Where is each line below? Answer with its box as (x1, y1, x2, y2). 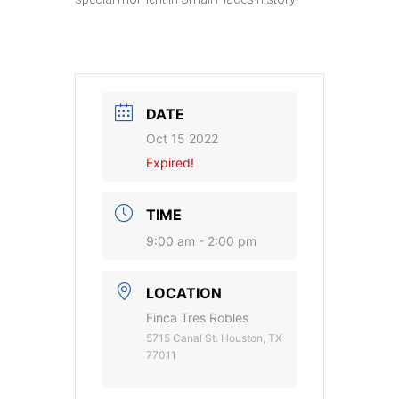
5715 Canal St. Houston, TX (146, 330, 282, 345)
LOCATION (146, 283, 222, 302)
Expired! (146, 154, 194, 170)
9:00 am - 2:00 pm (146, 232, 256, 248)
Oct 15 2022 (146, 130, 218, 146)
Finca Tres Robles (146, 309, 248, 325)
